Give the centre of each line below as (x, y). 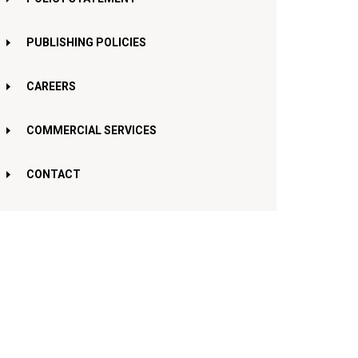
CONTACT (54, 174)
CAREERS (51, 86)
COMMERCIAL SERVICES (91, 130)
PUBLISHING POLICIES (86, 42)
